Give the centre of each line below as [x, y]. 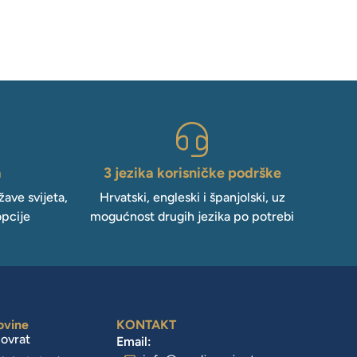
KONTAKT [147, 324]
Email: [134, 341]
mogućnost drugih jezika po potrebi [192, 216]
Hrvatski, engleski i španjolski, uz [192, 197]
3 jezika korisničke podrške [192, 173]
